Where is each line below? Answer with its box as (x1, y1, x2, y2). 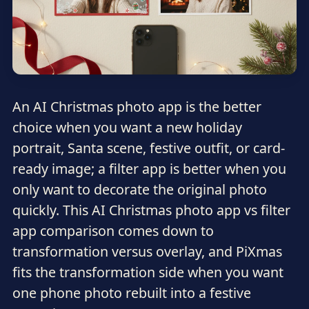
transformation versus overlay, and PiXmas (12, 242, 282, 261)
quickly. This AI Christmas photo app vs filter (12, 201, 290, 220)
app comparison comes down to (12, 221, 214, 241)
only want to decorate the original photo (12, 180, 267, 199)
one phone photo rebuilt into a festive (12, 283, 251, 303)
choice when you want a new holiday (12, 118, 242, 137)
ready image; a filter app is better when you (12, 159, 286, 179)
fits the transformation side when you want (12, 263, 283, 282)
